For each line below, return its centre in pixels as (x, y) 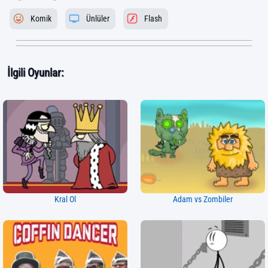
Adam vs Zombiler (202, 199)
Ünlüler (98, 19)
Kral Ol (66, 199)
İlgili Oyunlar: (35, 72)
